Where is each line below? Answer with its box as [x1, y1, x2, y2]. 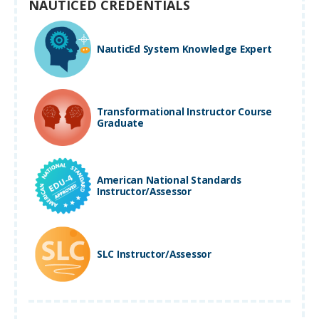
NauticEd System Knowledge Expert [97, 42, 272, 56]
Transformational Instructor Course [97, 105, 272, 119]
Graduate [97, 116, 144, 130]
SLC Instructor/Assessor [97, 247, 211, 261]
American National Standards [97, 173, 241, 187]
